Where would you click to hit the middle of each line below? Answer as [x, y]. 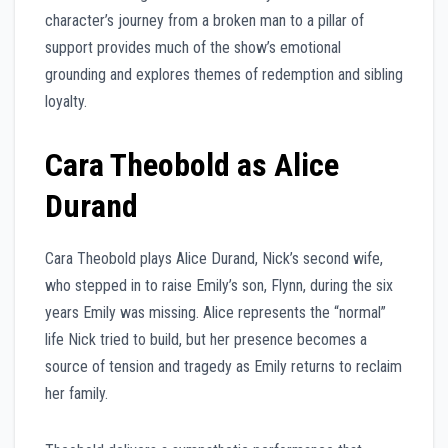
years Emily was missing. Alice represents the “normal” [215, 312]
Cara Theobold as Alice [192, 164]
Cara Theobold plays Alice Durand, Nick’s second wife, [214, 258]
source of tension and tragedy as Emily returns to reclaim [223, 366]
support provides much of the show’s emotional [193, 47]
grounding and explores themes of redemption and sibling [224, 74]
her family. [76, 393]
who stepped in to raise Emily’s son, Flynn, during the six [219, 285]
